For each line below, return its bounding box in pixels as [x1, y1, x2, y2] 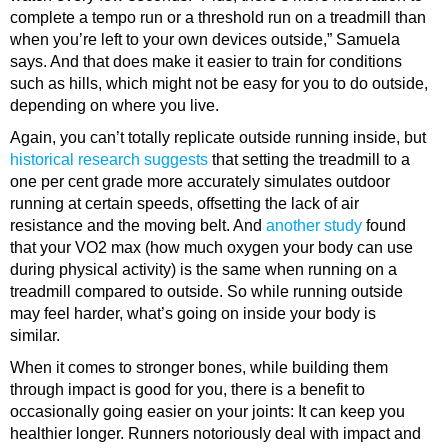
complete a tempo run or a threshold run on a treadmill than [10, 8, 426, 26]
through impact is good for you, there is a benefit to [10, 380, 365, 398]
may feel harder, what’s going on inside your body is [10, 304, 376, 322]
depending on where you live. [10, 96, 219, 114]
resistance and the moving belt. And [10, 216, 266, 234]
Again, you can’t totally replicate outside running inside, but [10, 128, 426, 146]
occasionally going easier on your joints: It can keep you [10, 402, 405, 420]
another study [266, 216, 362, 234]
